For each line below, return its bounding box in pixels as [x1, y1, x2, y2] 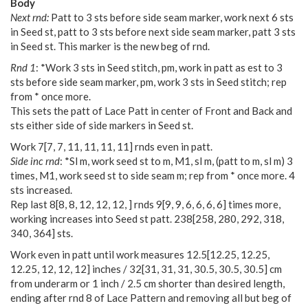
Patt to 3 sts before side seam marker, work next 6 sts [51, 10, 294, 23]
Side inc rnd [10, 154, 60, 167]
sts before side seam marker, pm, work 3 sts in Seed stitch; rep [10, 75, 287, 88]
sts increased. [10, 183, 72, 196]
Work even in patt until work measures [10, 247, 186, 261]
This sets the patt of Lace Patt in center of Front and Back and [10, 104, 292, 117]
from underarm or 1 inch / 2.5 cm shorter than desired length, [10, 276, 285, 289]
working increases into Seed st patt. [10, 212, 174, 225]
